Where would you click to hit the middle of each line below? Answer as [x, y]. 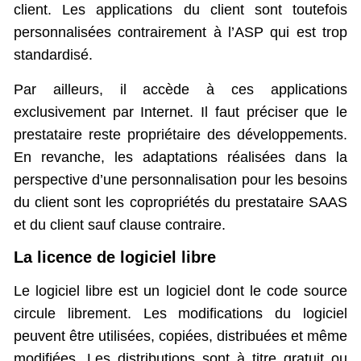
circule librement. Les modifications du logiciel [180, 313]
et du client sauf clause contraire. [120, 224]
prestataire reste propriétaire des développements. [180, 134]
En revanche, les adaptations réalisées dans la [180, 157]
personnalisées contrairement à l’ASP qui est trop [180, 33]
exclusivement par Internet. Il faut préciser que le [180, 112]
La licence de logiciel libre [115, 257]
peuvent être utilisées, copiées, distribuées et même [180, 336]
